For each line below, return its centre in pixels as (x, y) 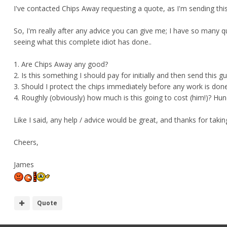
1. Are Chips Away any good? (61, 64)
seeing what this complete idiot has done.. (83, 42)
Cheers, (26, 142)
